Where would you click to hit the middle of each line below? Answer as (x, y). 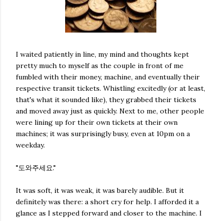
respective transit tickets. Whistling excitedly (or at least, (110, 88)
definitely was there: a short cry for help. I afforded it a (107, 202)
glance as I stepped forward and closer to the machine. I (109, 213)
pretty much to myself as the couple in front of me (100, 66)
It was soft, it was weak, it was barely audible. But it (100, 190)
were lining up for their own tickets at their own (97, 122)
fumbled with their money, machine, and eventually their (108, 77)
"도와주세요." (36, 168)
